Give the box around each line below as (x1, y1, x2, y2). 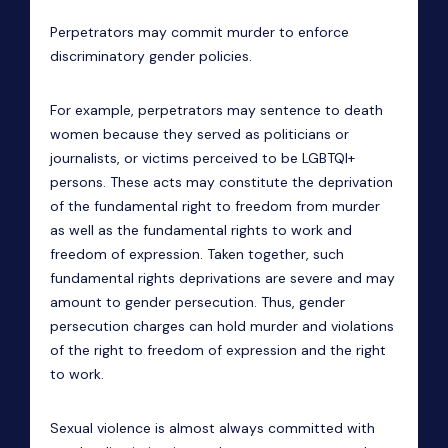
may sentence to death (223, 101, 383, 119)
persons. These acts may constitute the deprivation (50, 173, 393, 191)
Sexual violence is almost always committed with (50, 419, 375, 437)
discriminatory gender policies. (50, 47, 252, 65)
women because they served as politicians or (50, 125, 349, 143)
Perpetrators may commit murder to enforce (50, 23, 349, 41)
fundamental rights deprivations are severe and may (50, 269, 395, 287)
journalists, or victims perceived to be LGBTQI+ (50, 149, 355, 167)
